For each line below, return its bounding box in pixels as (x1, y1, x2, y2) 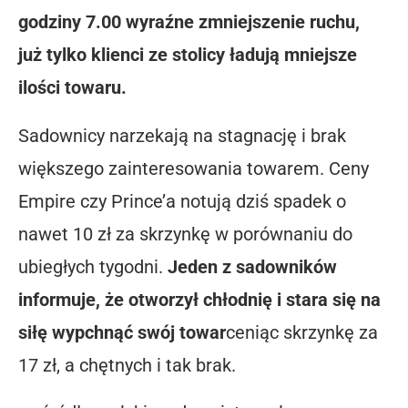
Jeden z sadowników (168, 256, 337, 279)
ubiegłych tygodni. (18, 256, 168, 279)
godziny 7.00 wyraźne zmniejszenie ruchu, (18, 11, 364, 34)
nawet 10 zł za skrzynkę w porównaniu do (18, 223, 352, 246)
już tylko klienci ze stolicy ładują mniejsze (18, 44, 357, 66)
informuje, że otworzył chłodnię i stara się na (18, 289, 381, 311)
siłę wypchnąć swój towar (18, 321, 226, 344)
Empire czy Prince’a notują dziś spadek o (18, 190, 346, 213)
